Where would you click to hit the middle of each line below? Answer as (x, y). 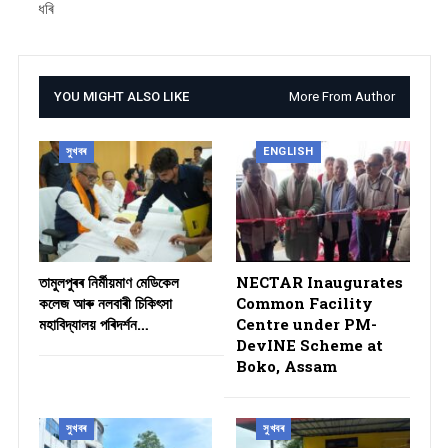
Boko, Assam (286, 366)
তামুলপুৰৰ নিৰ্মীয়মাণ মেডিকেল (108, 282)
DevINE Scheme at (309, 345)
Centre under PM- (306, 324)
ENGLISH (288, 151)
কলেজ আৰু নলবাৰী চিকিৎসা (105, 303)
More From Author (341, 96)
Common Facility (304, 303)
